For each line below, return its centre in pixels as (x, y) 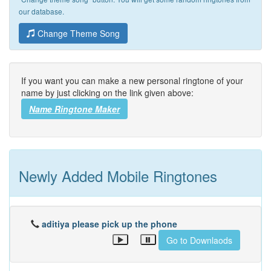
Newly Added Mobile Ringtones (118, 176)
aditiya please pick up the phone (109, 224)
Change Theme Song (77, 33)
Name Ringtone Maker (74, 109)
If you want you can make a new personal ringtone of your (132, 80)
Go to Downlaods (199, 240)
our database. (41, 11)
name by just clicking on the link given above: (107, 93)
